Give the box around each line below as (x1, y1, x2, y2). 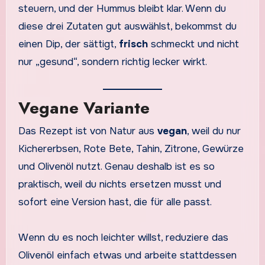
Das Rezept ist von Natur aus (18, 125, 157, 138)
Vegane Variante (18, 95, 150, 120)
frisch (118, 38, 148, 51)
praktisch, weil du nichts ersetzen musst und (18, 178, 221, 191)
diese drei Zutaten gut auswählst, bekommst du (18, 20, 237, 33)
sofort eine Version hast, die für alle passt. (18, 196, 212, 209)
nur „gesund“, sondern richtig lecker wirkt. (18, 56, 207, 69)
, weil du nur (186, 125, 241, 138)
